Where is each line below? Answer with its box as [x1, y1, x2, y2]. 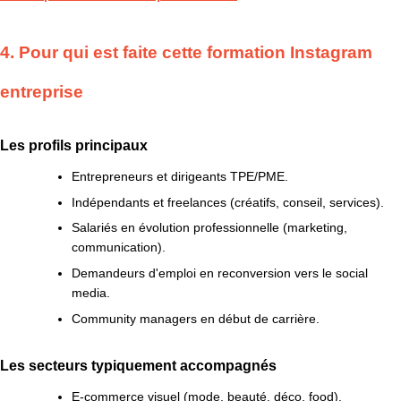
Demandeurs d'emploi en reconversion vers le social [72, 266, 368, 281]
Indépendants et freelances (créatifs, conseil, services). [72, 194, 384, 209]
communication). [72, 240, 166, 255]
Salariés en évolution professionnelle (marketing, [72, 220, 347, 235]
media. [72, 286, 110, 301]
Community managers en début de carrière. [72, 311, 320, 326]
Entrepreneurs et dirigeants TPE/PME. [72, 169, 288, 184]
